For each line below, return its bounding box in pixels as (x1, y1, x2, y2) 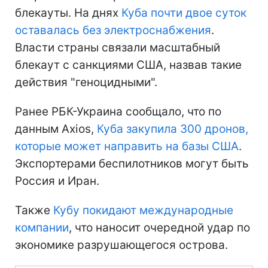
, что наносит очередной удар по (69, 220, 250, 234)
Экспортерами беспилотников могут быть (15, 156, 249, 170)
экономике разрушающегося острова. (15, 237, 228, 252)
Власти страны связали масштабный (15, 40, 220, 54)
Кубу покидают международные (53, 203, 233, 217)
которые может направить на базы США (15, 139, 239, 153)
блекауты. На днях (15, 5, 121, 20)
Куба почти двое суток (121, 5, 246, 20)
